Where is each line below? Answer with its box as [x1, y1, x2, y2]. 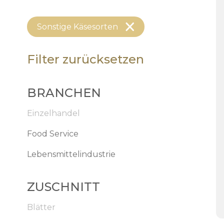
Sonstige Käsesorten [36, 22, 118, 31]
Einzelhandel [26, 108, 80, 118]
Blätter [26, 202, 55, 212]
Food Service [26, 129, 78, 138]
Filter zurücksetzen [26, 52, 144, 66]
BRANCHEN [26, 85, 101, 100]
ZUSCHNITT [26, 179, 100, 194]
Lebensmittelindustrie [26, 149, 115, 159]
